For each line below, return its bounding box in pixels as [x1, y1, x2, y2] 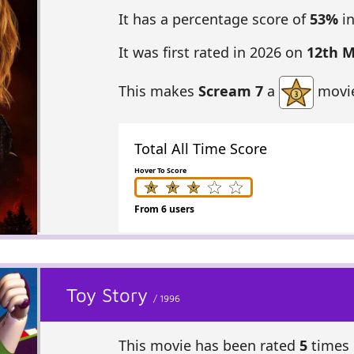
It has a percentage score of [118, 9, 310, 28]
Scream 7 [198, 81, 263, 100]
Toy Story [66, 284, 154, 307]
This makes [118, 81, 198, 100]
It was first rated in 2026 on [118, 42, 307, 62]
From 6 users [134, 202, 194, 217]
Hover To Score [134, 165, 186, 176]
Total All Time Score [134, 139, 267, 159]
